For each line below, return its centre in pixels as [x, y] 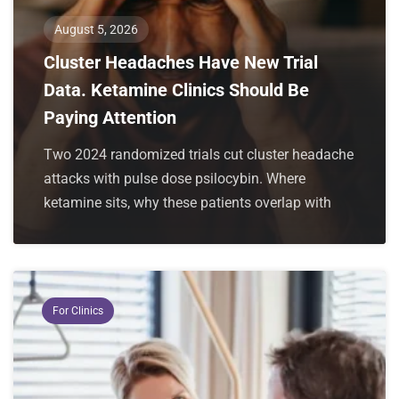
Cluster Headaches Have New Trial [181, 62]
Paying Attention [110, 117]
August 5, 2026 [96, 29]
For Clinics [78, 310]
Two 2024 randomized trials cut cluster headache [199, 154]
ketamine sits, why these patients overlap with [187, 202]
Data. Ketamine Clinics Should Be [176, 90]
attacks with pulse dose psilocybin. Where [175, 178]
